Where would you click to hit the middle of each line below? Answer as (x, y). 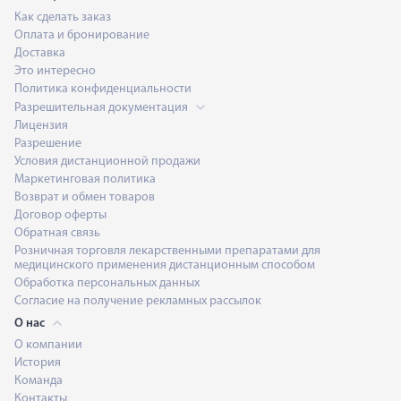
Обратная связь (57, 233)
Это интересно (55, 71)
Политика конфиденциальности (103, 89)
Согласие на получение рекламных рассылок (138, 301)
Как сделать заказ (63, 17)
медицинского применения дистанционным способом (165, 265)
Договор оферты (60, 215)
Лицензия (41, 126)
